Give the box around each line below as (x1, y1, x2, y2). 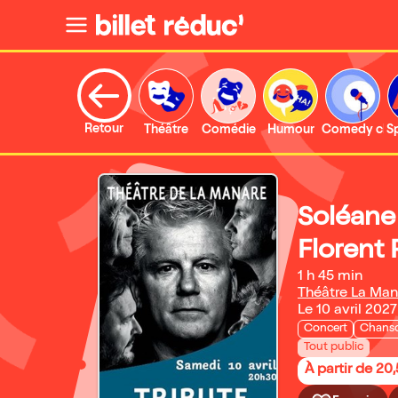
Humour (267, 124, 314, 137)
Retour (84, 123, 123, 136)
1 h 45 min (298, 270, 362, 284)
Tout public (304, 342, 363, 354)
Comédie (201, 124, 256, 137)
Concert (304, 323, 347, 335)
